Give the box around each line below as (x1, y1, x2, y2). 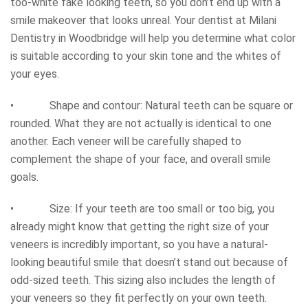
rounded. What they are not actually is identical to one (10, 116, 272, 130)
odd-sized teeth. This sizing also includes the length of (10, 273, 276, 287)
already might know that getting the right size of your (10, 219, 269, 233)
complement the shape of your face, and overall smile (10, 152, 271, 166)
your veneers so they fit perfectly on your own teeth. (10, 291, 267, 305)
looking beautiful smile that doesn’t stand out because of (10, 255, 288, 269)
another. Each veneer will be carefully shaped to (10, 134, 241, 148)
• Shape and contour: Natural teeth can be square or (10, 98, 293, 112)
